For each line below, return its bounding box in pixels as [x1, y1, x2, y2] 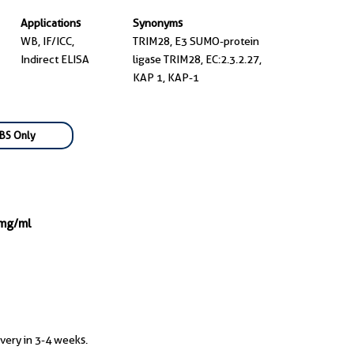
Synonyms [133, 17, 183, 29]
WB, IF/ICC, [20, 35, 74, 47]
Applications [20, 17, 81, 29]
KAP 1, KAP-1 [133, 71, 199, 84]
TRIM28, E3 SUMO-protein [133, 35, 259, 47]
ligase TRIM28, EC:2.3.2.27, [133, 53, 262, 66]
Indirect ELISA [20, 53, 89, 66]
